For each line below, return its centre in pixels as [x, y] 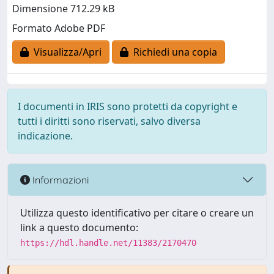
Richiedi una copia [173, 52]
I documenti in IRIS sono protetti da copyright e [128, 106]
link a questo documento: [79, 228]
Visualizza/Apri [65, 52]
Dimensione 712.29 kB [63, 9]
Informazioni [59, 180]
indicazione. [45, 136]
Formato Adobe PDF [59, 28]
